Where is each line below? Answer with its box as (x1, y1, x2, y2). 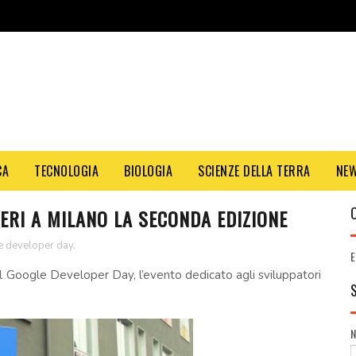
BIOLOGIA (124, 161, 172, 180)
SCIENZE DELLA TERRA (198, 161, 311, 180)
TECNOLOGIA (34, 161, 99, 180)
